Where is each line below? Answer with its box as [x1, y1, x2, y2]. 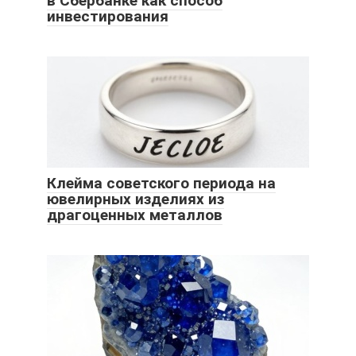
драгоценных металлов [47, 205, 222, 224]
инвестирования [47, 6, 168, 25]
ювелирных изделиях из [47, 189, 224, 208]
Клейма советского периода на [47, 173, 276, 192]
